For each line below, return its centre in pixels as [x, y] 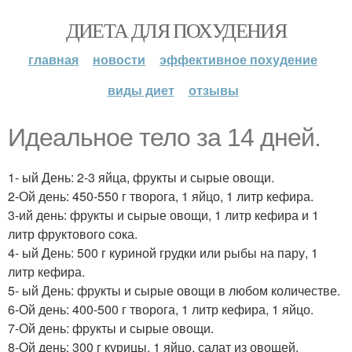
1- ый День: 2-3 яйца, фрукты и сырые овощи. [141, 177]
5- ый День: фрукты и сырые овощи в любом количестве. [174, 290]
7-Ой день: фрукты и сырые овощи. [111, 328]
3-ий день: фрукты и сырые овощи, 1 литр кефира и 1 [163, 215]
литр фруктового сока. [73, 234]
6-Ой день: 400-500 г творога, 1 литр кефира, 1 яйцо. [161, 309]
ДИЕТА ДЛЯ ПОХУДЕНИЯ [176, 30]
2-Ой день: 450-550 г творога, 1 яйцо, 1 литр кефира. [161, 196]
